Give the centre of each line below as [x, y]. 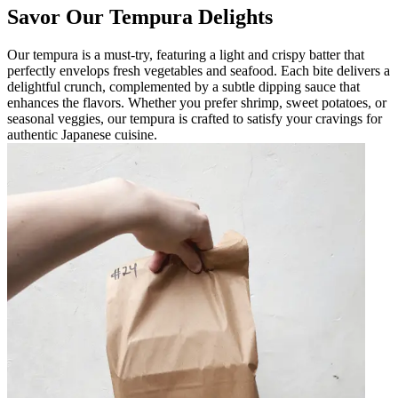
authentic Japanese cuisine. [82, 134]
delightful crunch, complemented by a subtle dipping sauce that [183, 86]
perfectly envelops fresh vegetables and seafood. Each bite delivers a [199, 70]
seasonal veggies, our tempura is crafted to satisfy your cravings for [195, 118]
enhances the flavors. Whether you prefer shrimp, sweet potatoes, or [197, 102]
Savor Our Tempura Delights [140, 16]
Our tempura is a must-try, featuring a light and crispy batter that [186, 54]
